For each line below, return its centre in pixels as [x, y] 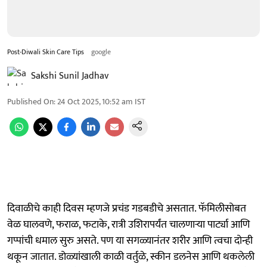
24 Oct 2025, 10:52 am [95, 101]
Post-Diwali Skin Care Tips [46, 52]
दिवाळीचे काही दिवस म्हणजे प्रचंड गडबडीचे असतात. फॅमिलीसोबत [127, 208]
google [101, 52]
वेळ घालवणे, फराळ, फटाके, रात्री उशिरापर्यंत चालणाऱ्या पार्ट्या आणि [128, 224]
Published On [30, 101]
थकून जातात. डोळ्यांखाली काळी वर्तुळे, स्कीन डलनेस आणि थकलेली [131, 257]
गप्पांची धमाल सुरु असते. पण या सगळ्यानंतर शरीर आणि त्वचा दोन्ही [130, 240]
